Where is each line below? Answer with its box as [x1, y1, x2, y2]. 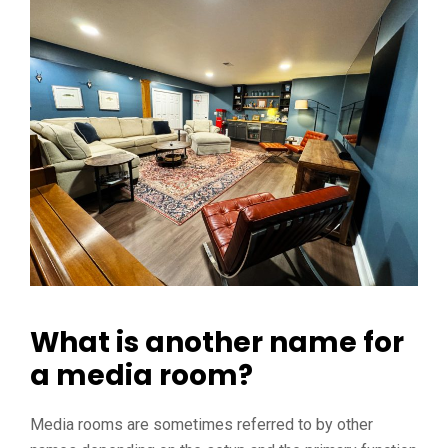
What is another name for [30, 323, 404, 362]
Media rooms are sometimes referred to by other [30, 415, 373, 434]
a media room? [30, 356, 253, 395]
